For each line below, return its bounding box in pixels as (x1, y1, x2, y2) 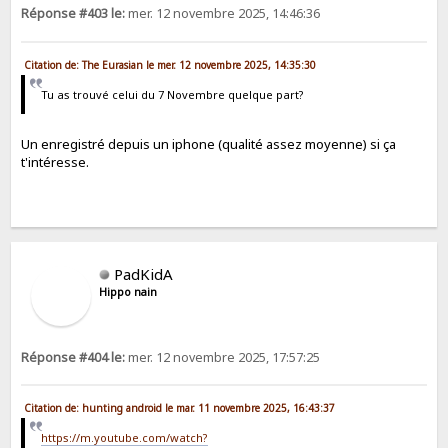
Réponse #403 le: (21, 5, 126, 23)
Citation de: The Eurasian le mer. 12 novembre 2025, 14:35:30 (24, 57, 317, 72)
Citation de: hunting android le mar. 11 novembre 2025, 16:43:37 (24, 401, 336, 416)
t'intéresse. (21, 153, 90, 172)
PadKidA (114, 263, 174, 284)
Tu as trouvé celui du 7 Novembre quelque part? (40, 86, 304, 102)
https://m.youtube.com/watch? (40, 430, 208, 446)
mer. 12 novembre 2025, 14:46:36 (125, 5, 321, 23)
